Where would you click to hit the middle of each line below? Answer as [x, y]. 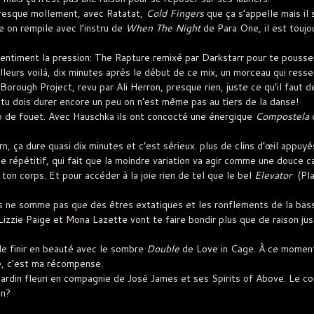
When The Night [163, 28]
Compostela [282, 117]
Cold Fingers [175, 14]
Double [163, 249]
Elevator [273, 176]
